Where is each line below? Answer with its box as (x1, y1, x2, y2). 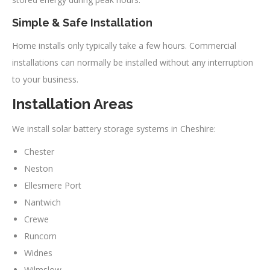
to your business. (12, 73, 78, 85)
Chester (24, 145, 54, 157)
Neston (24, 162, 53, 174)
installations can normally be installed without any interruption (12, 56, 253, 68)
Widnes (24, 246, 52, 259)
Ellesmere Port (24, 179, 81, 191)
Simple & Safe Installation (12, 16, 152, 29)
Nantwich (24, 196, 61, 208)
